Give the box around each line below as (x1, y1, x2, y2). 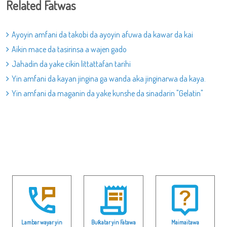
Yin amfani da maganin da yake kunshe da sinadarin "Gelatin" (12, 88, 203, 98)
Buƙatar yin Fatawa (91, 218, 136, 226)
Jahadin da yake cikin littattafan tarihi (12, 59, 131, 69)
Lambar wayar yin (21, 218, 63, 226)
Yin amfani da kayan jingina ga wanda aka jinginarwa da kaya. (12, 73, 206, 84)
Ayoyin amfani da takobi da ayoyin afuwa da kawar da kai (12, 29, 193, 40)
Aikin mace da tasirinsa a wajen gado (12, 44, 127, 54)
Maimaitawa (171, 218, 199, 226)
